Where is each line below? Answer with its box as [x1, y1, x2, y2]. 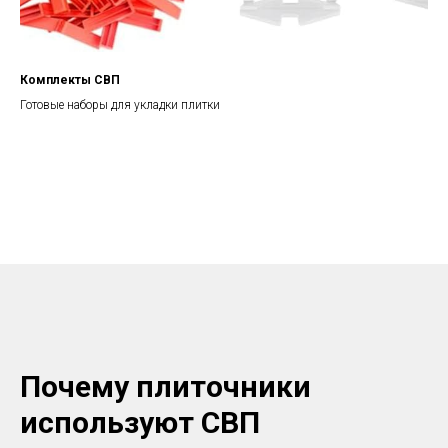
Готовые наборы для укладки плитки [20, 98, 220, 113]
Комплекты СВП [20, 73, 120, 88]
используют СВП [20, 405, 260, 440]
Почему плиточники [20, 369, 311, 404]
